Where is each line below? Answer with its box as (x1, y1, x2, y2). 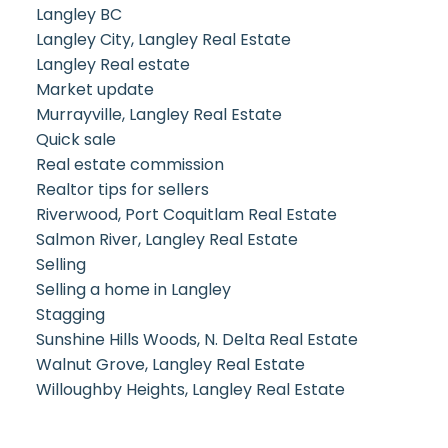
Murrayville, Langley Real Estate (35, 103, 282, 127)
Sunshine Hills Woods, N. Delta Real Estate (35, 328, 358, 352)
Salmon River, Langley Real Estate (35, 228, 298, 252)
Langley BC (35, 3, 122, 27)
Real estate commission (35, 153, 224, 177)
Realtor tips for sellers (35, 178, 209, 202)
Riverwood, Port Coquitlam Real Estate (35, 203, 337, 227)
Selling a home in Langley (35, 278, 231, 302)
